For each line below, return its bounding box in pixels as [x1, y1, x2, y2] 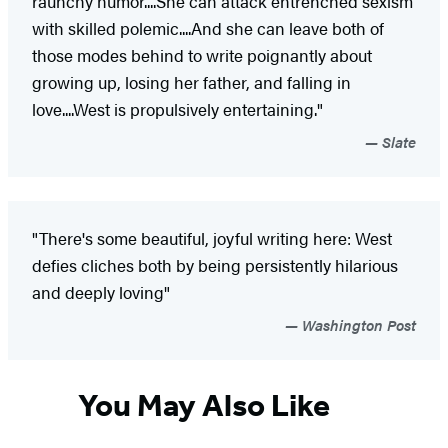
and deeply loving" [32, 280, 170, 305]
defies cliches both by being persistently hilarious [32, 253, 398, 278]
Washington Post [298, 314, 416, 336]
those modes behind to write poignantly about [32, 43, 372, 68]
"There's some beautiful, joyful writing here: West [32, 226, 392, 251]
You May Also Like [78, 385, 330, 424]
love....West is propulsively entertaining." [32, 97, 323, 122]
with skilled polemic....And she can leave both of [32, 16, 384, 41]
